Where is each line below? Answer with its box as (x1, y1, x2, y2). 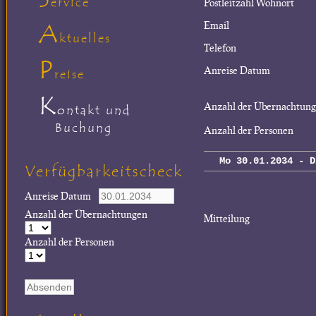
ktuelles (59, 30, 111, 47)
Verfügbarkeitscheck (25, 162, 183, 181)
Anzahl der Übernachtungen (25, 207, 147, 221)
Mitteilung (204, 211, 250, 224)
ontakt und (57, 102, 130, 119)
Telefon (204, 41, 236, 54)
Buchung (55, 120, 112, 136)
